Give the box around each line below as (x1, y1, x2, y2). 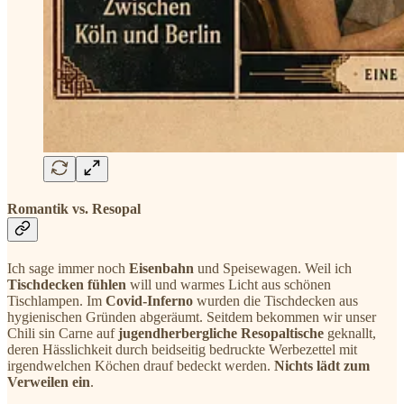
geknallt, (324, 326, 376, 342)
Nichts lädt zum (274, 358, 370, 374)
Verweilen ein (7, 374, 90, 390)
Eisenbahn (129, 261, 194, 277)
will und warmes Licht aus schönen (126, 277, 331, 293)
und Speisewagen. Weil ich (194, 261, 352, 277)
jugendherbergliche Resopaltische (118, 326, 324, 342)
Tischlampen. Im (7, 293, 106, 309)
